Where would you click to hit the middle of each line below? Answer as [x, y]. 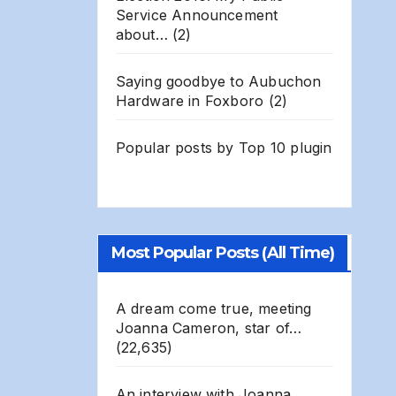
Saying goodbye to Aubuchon [218, 81]
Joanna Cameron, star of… [209, 327]
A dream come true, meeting [213, 308]
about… [141, 34]
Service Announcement [197, 15]
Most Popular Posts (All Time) [223, 252]
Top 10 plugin [285, 147]
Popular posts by [177, 147]
